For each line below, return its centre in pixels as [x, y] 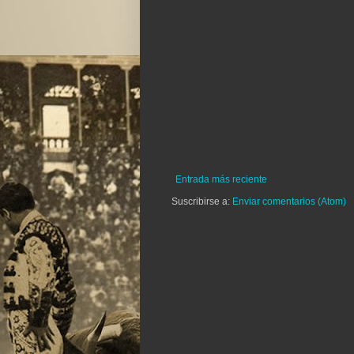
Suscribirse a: [202, 202]
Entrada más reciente [221, 180]
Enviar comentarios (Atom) [289, 202]
